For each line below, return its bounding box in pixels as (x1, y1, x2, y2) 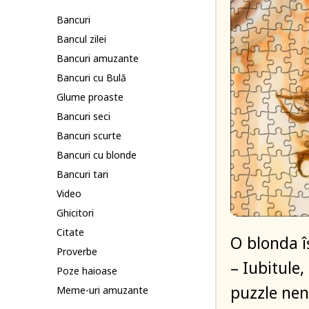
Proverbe (57, 245, 97, 258)
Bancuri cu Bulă (57, 71, 126, 84)
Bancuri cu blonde (57, 148, 137, 161)
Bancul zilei (57, 32, 106, 46)
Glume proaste (57, 90, 123, 103)
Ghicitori (57, 206, 94, 219)
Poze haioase (57, 264, 117, 277)
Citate (57, 226, 84, 239)
